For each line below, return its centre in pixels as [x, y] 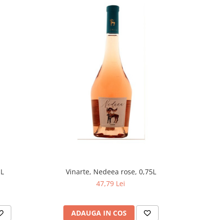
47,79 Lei [111, 184]
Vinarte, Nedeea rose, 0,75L [111, 172]
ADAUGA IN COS [99, 213]
